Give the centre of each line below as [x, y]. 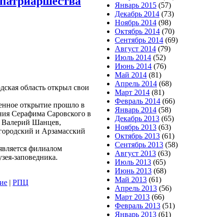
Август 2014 [135, 49]
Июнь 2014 [133, 66]
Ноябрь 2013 [136, 127]
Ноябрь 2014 [136, 23]
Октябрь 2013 [137, 136]
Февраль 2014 [138, 101]
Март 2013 [132, 197]
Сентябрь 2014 [139, 40]
